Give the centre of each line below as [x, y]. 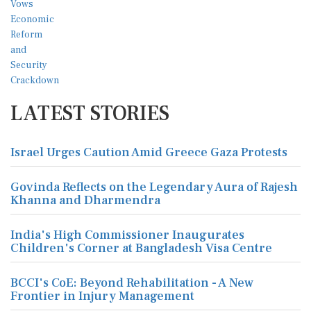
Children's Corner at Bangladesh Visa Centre [141, 248]
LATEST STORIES [90, 114]
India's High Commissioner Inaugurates [127, 235]
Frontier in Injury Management [102, 296]
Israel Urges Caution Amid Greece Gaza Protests [149, 152]
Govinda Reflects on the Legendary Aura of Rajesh [154, 187]
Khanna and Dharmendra [85, 200]
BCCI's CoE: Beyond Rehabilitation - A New [132, 283]
